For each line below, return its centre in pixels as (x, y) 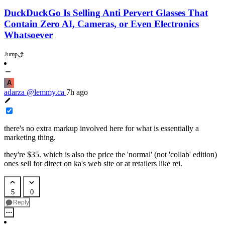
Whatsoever (28, 35)
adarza (14, 92)
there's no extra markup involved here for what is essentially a (101, 129)
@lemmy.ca (45, 92)
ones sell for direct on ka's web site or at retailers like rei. (93, 164)
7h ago (77, 92)
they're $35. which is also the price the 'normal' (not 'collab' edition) (110, 155)
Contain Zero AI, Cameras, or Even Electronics (101, 24)
